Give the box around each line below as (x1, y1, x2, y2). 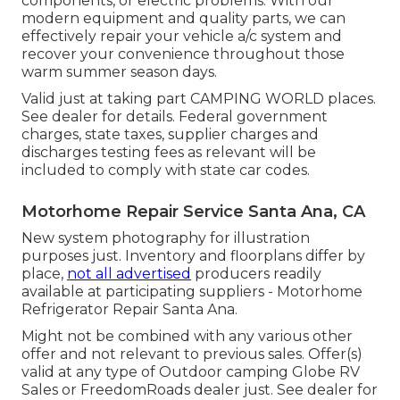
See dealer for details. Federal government (21, 107, 328, 125)
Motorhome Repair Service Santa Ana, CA (21, 201, 365, 221)
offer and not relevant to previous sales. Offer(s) (21, 345, 362, 362)
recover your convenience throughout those (21, 45, 345, 62)
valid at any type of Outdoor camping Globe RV (21, 362, 360, 380)
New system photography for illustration (21, 229, 310, 246)
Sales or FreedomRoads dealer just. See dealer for (21, 380, 378, 398)
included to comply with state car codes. (21, 161, 310, 179)
